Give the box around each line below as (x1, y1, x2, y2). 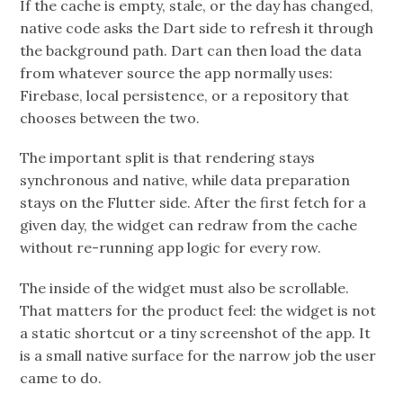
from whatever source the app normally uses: (20, 64, 334, 83)
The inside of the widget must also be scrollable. (20, 278, 350, 297)
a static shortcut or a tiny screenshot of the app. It (20, 323, 372, 342)
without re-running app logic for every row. (20, 238, 322, 257)
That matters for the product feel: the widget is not (20, 300, 377, 319)
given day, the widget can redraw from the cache (20, 216, 358, 235)
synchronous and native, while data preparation (20, 171, 351, 190)
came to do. (20, 368, 103, 387)
